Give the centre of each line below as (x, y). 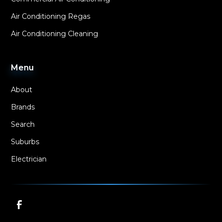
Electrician (29, 159)
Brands (23, 107)
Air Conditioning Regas (51, 16)
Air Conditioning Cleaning (55, 33)
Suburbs (25, 141)
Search (23, 124)
